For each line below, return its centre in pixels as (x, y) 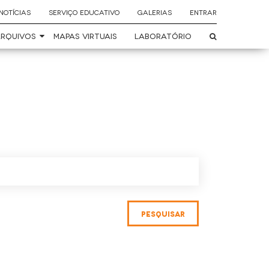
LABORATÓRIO (163, 36)
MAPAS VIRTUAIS (85, 36)
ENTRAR (203, 12)
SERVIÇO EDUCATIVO (84, 12)
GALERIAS (155, 12)
